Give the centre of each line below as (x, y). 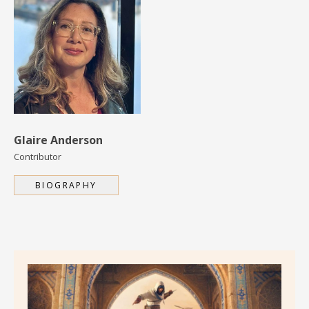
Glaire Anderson (58, 140)
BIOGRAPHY (66, 186)
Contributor (38, 157)
